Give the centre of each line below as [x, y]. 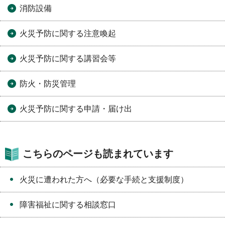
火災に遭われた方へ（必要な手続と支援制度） [104, 180]
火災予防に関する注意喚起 [68, 34]
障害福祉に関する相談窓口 [68, 205]
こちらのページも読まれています [98, 154]
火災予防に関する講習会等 [68, 59]
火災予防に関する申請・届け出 [76, 109]
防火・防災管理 [48, 84]
